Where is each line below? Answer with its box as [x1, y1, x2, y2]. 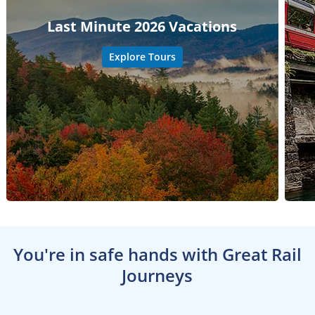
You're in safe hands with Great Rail [13, 242, 302, 266]
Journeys [122, 263, 193, 287]
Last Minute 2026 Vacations [47, 16, 238, 36]
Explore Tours [108, 49, 176, 63]
